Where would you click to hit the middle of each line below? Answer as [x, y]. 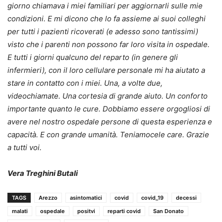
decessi [186, 197]
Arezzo [48, 197]
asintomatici [86, 197]
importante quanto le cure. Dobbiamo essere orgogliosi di [109, 109]
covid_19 [152, 197]
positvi [86, 211]
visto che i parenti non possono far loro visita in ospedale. [109, 44]
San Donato [168, 211]
